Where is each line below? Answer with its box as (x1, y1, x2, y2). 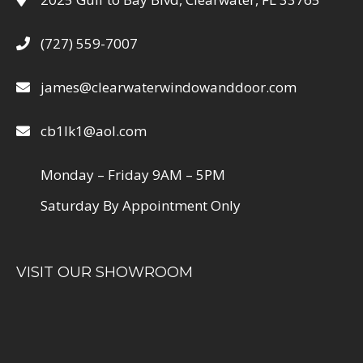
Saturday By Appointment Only (41, 196, 241, 216)
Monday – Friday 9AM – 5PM (41, 165, 225, 185)
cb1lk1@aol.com (41, 122, 147, 141)
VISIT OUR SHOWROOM (16, 263, 193, 282)
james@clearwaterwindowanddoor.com (41, 78, 297, 97)
